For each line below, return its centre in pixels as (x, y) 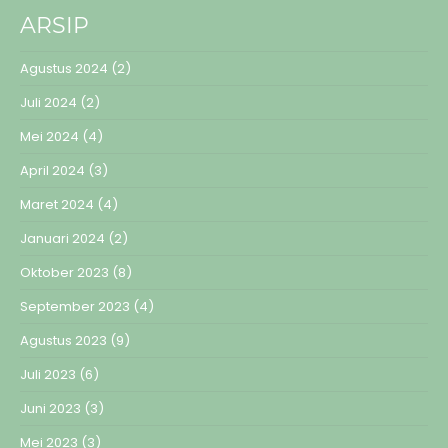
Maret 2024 (57, 204)
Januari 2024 (62, 238)
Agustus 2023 (63, 340)
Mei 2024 (49, 136)
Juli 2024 (48, 102)
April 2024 (52, 170)
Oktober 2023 (64, 272)
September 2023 (75, 306)
